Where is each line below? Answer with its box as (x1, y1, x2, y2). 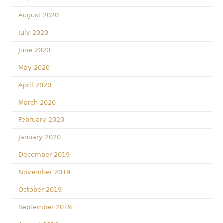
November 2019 (18, 168, 71, 176)
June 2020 (18, 46, 51, 54)
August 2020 (18, 11, 59, 19)
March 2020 (18, 99, 56, 106)
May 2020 (18, 64, 50, 71)
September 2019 (18, 203, 72, 211)
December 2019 (18, 151, 70, 158)
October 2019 (18, 186, 62, 193)
